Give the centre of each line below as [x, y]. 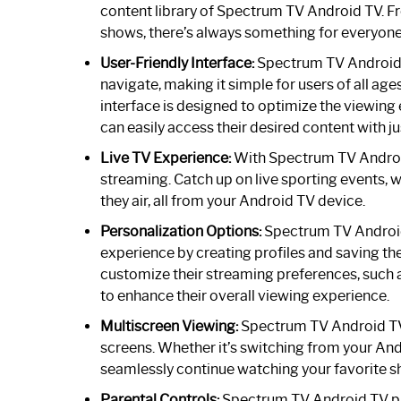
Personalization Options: [181, 231]
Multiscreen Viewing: [169, 326]
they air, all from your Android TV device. [233, 200]
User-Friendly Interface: [177, 63]
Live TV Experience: [166, 158]
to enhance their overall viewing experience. [245, 295]
